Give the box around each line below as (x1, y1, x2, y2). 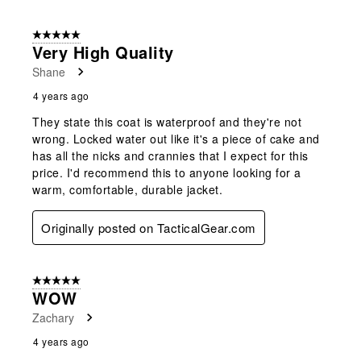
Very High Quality (32, 39, 174, 64)
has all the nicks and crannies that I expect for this (32, 147, 309, 164)
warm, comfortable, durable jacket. (32, 180, 222, 197)
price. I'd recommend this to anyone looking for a (32, 164, 301, 180)
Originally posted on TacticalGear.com (41, 218, 256, 236)
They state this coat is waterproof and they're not (32, 113, 301, 130)
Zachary (32, 309, 74, 326)
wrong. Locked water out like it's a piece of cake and (32, 130, 320, 147)
